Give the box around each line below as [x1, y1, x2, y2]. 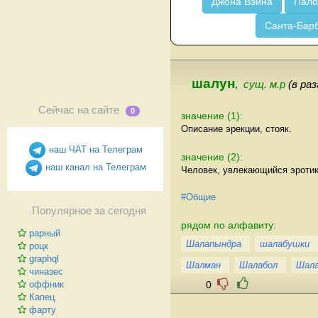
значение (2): [181, 150, 243, 163]
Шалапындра [186, 238, 241, 249]
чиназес [29, 266, 63, 277]
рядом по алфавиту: [181, 219, 276, 231]
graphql [29, 253, 59, 264]
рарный [29, 228, 60, 238]
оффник [29, 279, 64, 290]
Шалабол [239, 259, 278, 270]
